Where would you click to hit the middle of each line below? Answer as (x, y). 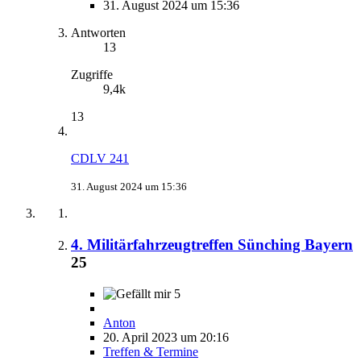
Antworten (98, 33)
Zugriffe (92, 75)
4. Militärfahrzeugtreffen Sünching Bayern (212, 244)
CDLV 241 (100, 159)
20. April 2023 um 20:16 (166, 337)
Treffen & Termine (151, 351)
